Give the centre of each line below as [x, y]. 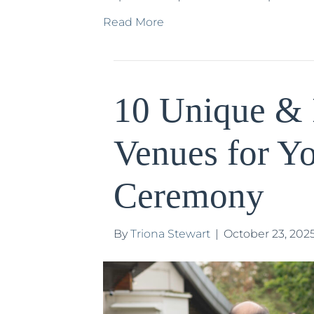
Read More [134, 22]
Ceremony [189, 196]
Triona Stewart [170, 234]
